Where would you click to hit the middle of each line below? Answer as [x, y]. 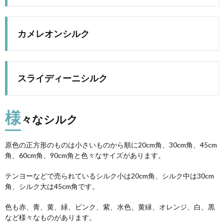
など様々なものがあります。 [50, 217]
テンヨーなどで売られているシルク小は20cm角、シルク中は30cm [109, 175]
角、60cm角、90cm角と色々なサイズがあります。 [85, 155]
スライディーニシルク [62, 78]
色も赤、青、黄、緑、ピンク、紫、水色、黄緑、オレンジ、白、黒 [110, 206]
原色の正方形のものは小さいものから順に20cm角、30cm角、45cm [111, 144]
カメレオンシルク [53, 33]
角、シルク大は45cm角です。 [52, 186]
